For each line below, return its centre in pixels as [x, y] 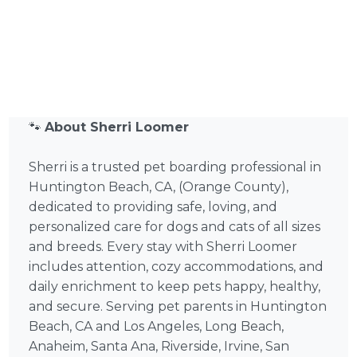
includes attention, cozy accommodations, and [177, 267]
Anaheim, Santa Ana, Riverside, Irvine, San [159, 347]
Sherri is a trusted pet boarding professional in [175, 167]
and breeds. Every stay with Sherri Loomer [163, 247]
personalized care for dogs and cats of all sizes [175, 227]
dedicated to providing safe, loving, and [153, 207]
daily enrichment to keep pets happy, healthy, [175, 287]
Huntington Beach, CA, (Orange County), [159, 187]
